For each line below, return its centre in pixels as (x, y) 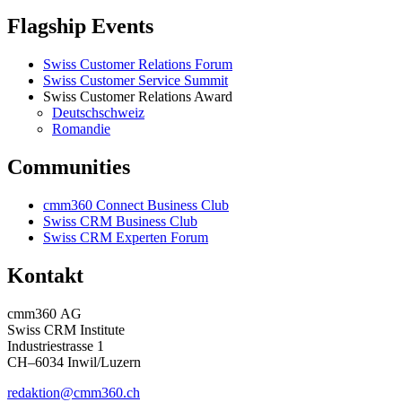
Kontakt (45, 275)
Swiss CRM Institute (66, 329)
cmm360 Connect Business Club (136, 205)
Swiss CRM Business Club (120, 221)
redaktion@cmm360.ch (74, 392)
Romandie (81, 129)
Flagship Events (80, 26)
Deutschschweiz (98, 113)
